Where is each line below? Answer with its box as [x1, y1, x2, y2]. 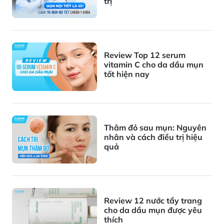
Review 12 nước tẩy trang [104, 195, 202, 205]
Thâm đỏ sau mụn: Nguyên [104, 122, 206, 133]
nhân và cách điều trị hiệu [104, 132, 202, 142]
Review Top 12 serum [104, 49, 185, 60]
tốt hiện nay [104, 68, 149, 79]
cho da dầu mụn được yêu [104, 204, 202, 215]
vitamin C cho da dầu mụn [104, 59, 203, 69]
